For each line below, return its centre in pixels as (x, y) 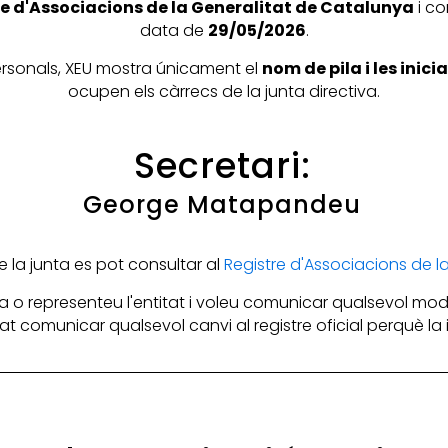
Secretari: (222, 166)
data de (173, 31)
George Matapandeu (222, 205)
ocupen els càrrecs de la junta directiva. (224, 92)
